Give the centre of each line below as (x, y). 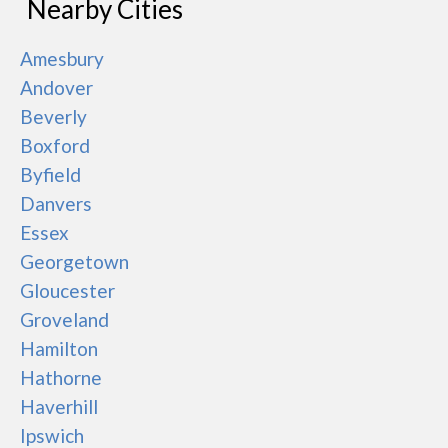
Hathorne (61, 377)
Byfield (50, 174)
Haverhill (59, 406)
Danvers (56, 203)
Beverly (53, 116)
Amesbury (62, 58)
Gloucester (67, 290)
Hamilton (59, 348)
